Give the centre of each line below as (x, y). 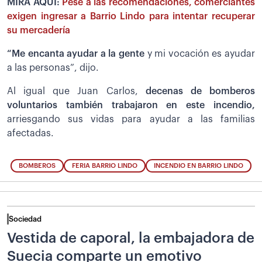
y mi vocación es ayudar (201, 54)
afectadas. (30, 134)
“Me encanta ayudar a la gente (77, 54)
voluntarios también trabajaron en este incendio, (131, 106)
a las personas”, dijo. (53, 68)
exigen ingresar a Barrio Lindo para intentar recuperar (131, 17)
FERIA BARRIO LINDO (105, 166)
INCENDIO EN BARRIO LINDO (199, 166)
